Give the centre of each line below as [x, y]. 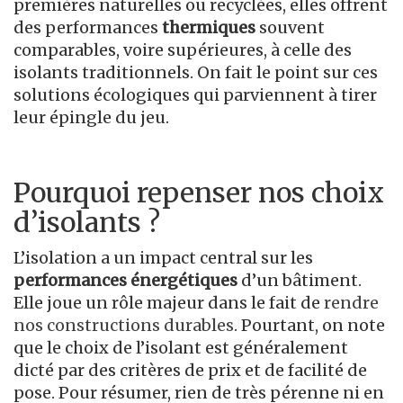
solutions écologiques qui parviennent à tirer [195, 94]
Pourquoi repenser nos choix [199, 192]
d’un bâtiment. [300, 280]
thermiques [207, 27]
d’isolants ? [87, 222]
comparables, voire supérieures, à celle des [183, 49]
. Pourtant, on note [309, 325]
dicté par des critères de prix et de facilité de [190, 370]
